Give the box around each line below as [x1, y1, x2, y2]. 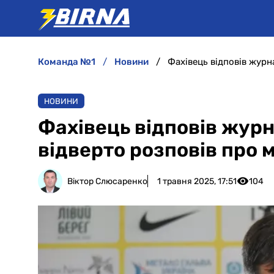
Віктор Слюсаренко [67, 176, 147, 187]
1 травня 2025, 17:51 [157, 176, 237, 187]
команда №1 [44, 56, 95, 67]
